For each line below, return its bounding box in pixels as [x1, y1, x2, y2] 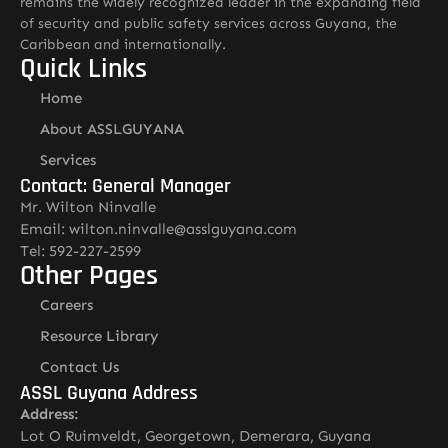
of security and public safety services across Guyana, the [20, 15, 397, 32]
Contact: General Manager [20, 173, 231, 199]
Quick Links [20, 51, 147, 87]
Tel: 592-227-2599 [20, 242, 141, 260]
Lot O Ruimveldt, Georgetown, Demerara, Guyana [20, 427, 371, 445]
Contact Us [40, 358, 119, 376]
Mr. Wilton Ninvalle [20, 198, 156, 216]
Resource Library [40, 327, 159, 345]
